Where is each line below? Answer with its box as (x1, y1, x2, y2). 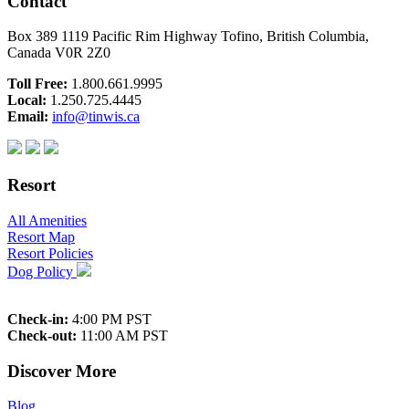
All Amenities (7, 212, 87, 228)
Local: (7, 92, 47, 109)
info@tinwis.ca (52, 109, 140, 125)
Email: (7, 109, 48, 125)
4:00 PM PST (68, 310, 152, 327)
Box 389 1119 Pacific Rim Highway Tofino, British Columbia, (7, 28, 369, 45)
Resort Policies (7, 245, 93, 261)
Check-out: (7, 327, 77, 343)
